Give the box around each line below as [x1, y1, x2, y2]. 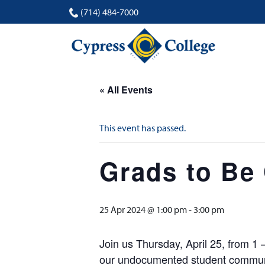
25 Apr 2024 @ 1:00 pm [99, 203, 187, 215]
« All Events [99, 83, 153, 96]
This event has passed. [99, 122, 186, 134]
